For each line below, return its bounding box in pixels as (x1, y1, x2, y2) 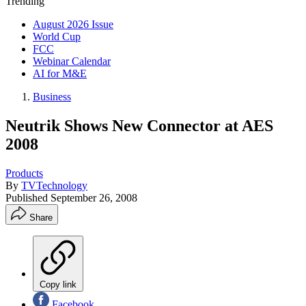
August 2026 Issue (33, 18, 113, 30)
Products (5, 167, 43, 179)
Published (5, 191, 51, 204)
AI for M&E (33, 68, 87, 79)
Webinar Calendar (33, 55, 111, 67)
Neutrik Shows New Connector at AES (5, 116, 273, 135)
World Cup (33, 31, 81, 42)
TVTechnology (21, 179, 87, 191)
